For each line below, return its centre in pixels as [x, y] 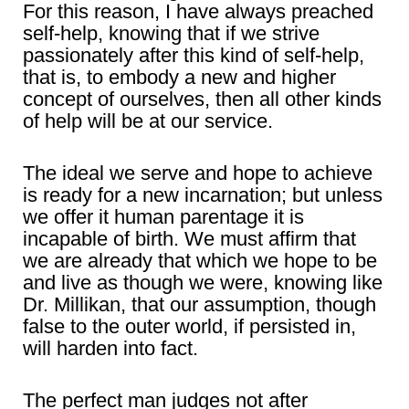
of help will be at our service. [148, 121]
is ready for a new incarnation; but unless [203, 195]
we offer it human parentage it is [163, 217]
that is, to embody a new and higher [179, 77]
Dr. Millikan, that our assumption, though [199, 304]
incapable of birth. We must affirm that [189, 239]
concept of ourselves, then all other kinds [202, 99]
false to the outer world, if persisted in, [189, 326]
